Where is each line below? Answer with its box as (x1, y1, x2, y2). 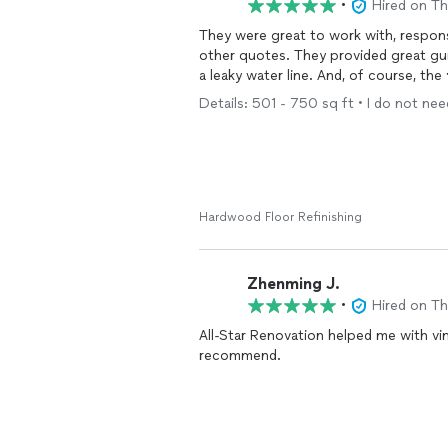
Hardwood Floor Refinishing (199, 210, 362, 224)
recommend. (199, 347, 281, 364)
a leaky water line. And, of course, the (199, 67, 446, 84)
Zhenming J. (247, 273, 340, 293)
